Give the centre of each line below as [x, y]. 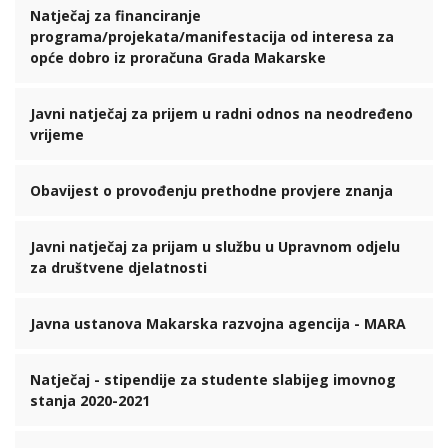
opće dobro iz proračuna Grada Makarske [178, 57]
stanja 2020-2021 [90, 400]
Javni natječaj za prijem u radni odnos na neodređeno [221, 113]
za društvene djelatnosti [118, 267]
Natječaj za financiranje [115, 15]
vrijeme [57, 134]
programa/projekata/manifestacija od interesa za [212, 36]
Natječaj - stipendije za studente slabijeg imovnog [213, 379]
